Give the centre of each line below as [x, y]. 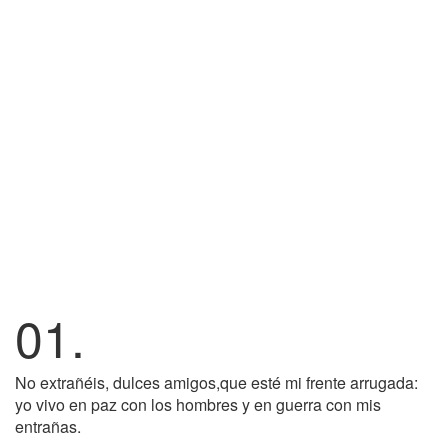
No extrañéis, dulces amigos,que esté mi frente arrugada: [216, 382]
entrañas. [48, 426]
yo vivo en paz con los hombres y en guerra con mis [198, 404]
